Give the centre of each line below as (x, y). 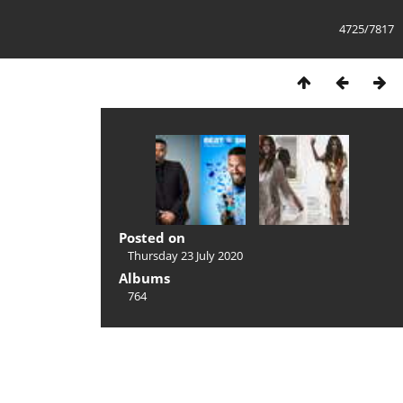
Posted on (152, 237)
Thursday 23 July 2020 (185, 255)
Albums (144, 278)
